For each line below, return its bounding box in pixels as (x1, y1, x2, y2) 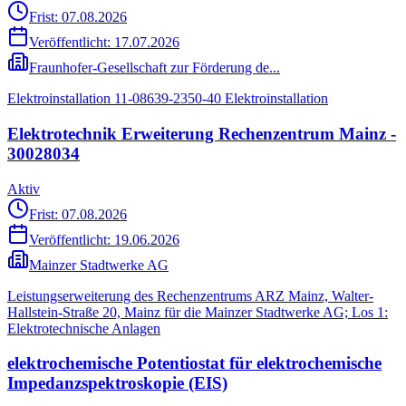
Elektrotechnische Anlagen (7, 320, 160, 336)
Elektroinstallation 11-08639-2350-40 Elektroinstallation (7, 91, 328, 107)
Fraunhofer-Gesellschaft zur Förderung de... (29, 60, 280, 76)
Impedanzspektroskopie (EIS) (7, 373, 227, 393)
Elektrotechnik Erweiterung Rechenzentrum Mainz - (7, 123, 396, 143)
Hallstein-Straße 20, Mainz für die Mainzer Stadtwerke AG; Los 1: (7, 304, 388, 320)
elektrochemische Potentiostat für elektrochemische (7, 353, 382, 373)
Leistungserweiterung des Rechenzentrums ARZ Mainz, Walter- (7, 287, 373, 304)
